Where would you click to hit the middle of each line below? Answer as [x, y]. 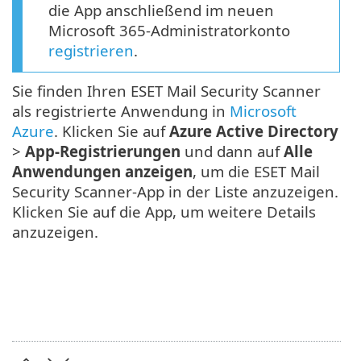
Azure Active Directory [254, 131]
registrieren [91, 51]
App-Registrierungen [103, 151]
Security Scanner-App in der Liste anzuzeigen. [175, 192]
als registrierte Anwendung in [121, 111]
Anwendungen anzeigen [102, 172]
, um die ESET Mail [256, 172]
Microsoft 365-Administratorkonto [169, 31]
